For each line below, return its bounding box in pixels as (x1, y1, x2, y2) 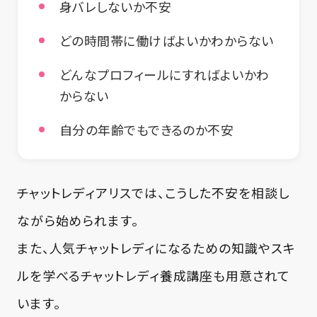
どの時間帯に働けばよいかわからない (59, 31, 274, 50)
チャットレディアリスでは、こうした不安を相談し (16, 183, 289, 202)
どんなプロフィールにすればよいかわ (59, 65, 270, 84)
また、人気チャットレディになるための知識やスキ (16, 238, 296, 257)
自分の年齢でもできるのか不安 (59, 120, 234, 139)
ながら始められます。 (16, 210, 139, 229)
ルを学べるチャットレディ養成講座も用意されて (16, 265, 290, 284)
